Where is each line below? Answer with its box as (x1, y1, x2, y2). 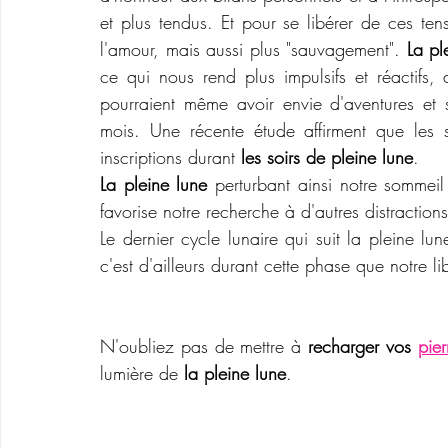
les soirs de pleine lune (241, 144, 413, 169)
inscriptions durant (100, 144, 241, 169)
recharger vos (308, 333, 418, 358)
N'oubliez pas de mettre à (100, 333, 309, 358)
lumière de (100, 360, 184, 385)
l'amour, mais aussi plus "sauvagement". (100, 36, 407, 61)
